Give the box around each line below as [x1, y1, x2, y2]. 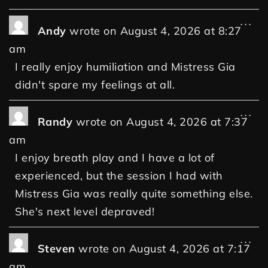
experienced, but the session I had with [15, 169, 223, 183]
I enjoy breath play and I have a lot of [15, 151, 215, 165]
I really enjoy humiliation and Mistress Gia [15, 60, 236, 74]
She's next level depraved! [15, 205, 154, 219]
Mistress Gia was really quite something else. [15, 187, 253, 201]
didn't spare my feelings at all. [15, 78, 175, 92]
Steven [37, 242, 78, 256]
